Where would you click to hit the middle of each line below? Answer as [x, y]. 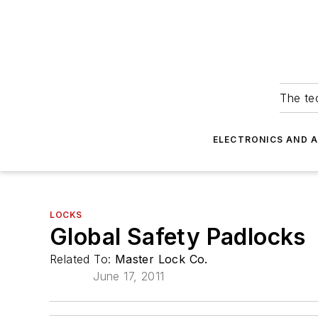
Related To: [82, 259]
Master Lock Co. [161, 259]
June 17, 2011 [129, 276]
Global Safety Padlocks [178, 237]
